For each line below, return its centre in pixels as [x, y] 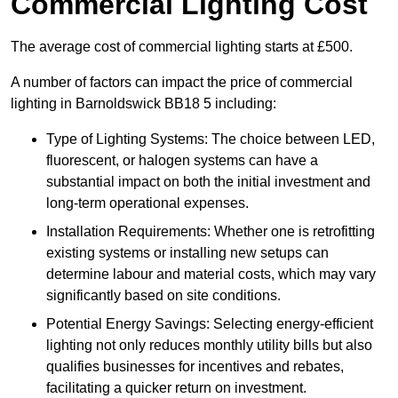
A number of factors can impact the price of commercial [182, 83]
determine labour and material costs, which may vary [211, 275]
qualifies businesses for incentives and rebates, [195, 367]
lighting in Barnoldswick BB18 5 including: [143, 104]
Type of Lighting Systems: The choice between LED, [211, 139]
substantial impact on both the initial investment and [208, 182]
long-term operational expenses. [147, 203]
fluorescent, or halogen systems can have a [182, 161]
